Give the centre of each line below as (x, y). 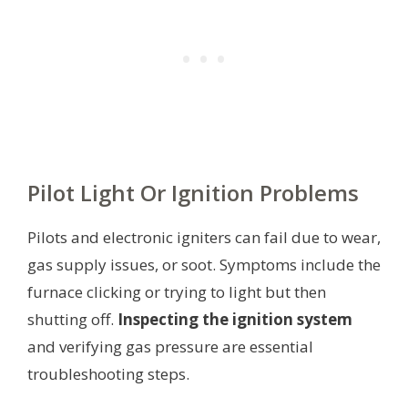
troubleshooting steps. (108, 374)
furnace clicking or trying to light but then (177, 292)
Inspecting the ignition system (235, 320)
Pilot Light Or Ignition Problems (193, 193)
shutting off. (72, 320)
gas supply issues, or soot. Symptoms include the (204, 265)
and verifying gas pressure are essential (170, 347)
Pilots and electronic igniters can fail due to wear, (204, 238)
